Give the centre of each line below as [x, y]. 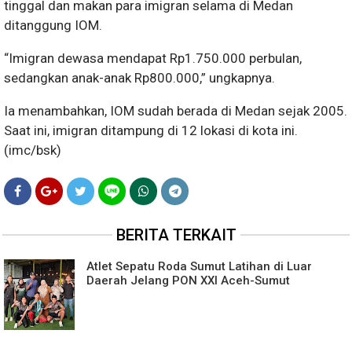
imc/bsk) [35, 150]
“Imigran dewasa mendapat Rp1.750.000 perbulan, [153, 58]
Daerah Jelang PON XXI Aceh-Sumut [188, 280]
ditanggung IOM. [53, 25]
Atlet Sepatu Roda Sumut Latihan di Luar [199, 266]
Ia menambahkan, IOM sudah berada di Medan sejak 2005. [176, 111]
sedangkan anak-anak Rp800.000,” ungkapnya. [139, 78]
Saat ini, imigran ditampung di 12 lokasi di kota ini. [151, 130]
